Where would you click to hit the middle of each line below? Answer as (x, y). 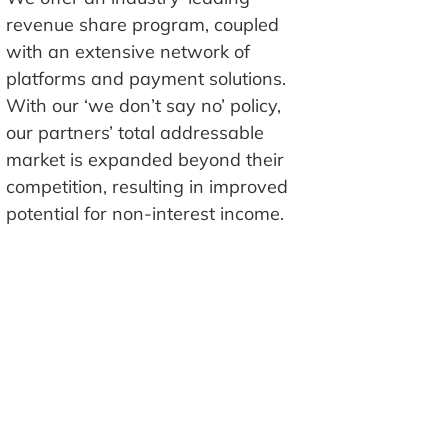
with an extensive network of (128, 51)
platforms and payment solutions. (146, 78)
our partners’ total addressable (135, 132)
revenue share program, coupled (143, 24)
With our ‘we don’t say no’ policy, (144, 105)
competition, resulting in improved (147, 186)
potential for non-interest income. (145, 213)
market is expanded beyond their (145, 159)
